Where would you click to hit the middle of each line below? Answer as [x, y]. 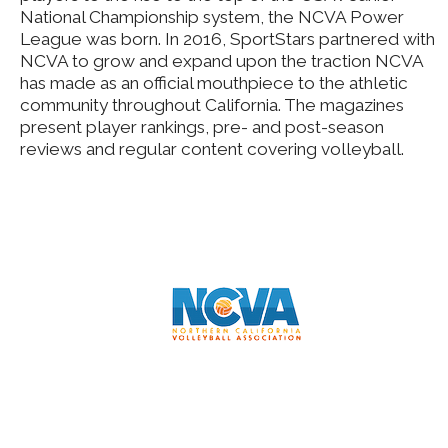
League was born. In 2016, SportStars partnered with [227, 39]
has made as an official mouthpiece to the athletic [214, 83]
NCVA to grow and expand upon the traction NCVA [221, 61]
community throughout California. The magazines [212, 105]
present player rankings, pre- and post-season [202, 127]
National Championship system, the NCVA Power [212, 17]
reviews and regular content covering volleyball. [212, 149]
